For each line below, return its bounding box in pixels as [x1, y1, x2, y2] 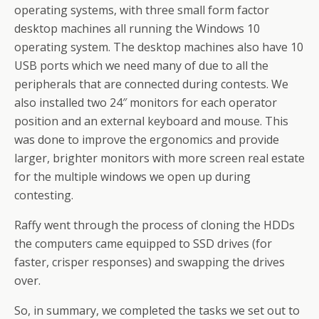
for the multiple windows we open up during [14, 169, 251, 184]
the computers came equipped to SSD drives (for [14, 236, 272, 251]
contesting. [14, 187, 73, 203]
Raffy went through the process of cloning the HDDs [14, 217, 295, 233]
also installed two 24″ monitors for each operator [14, 95, 277, 110]
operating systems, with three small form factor [14, 2, 269, 18]
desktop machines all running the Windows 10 [14, 21, 260, 36]
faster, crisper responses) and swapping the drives [14, 254, 285, 270]
